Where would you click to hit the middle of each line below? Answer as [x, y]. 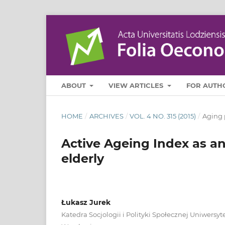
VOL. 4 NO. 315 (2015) [163, 116]
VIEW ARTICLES [137, 85]
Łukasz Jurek [86, 202]
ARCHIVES [106, 116]
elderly [83, 158]
